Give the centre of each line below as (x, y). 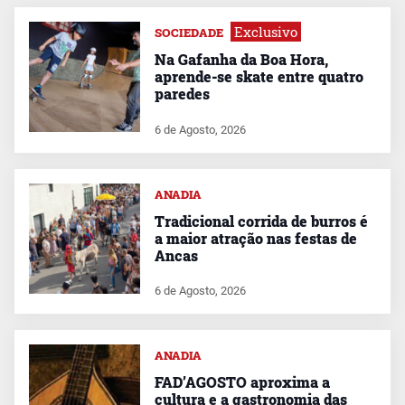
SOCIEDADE (188, 32)
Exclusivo (265, 31)
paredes (182, 93)
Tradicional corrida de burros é (261, 221)
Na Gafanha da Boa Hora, (241, 59)
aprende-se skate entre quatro (259, 76)
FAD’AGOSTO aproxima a (242, 382)
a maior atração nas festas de (255, 238)
